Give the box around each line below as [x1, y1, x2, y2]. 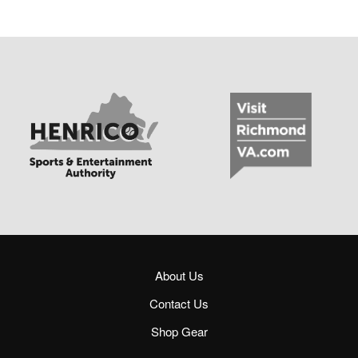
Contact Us [149, 295, 209, 312]
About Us [154, 267, 204, 284]
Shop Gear [150, 323, 208, 340]
